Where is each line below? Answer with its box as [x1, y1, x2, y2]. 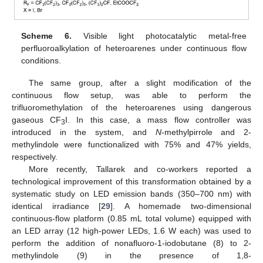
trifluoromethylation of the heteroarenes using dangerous [12, 103, 251, 113]
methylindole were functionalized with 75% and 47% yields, [12, 140, 251, 150]
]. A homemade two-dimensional [110, 201, 252, 211]
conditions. [21, 56, 62, 66]
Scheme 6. [21, 31, 72, 41]
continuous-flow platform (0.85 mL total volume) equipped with [12, 214, 251, 224]
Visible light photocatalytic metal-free [72, 31, 247, 41]
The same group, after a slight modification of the [28, 78, 251, 88]
